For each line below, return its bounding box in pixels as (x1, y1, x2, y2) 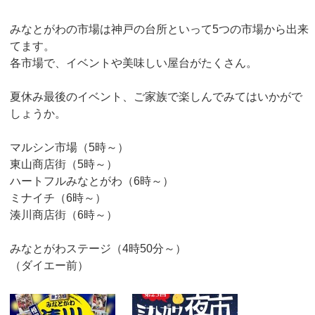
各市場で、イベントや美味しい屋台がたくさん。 (10, 57, 257, 69)
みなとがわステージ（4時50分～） (10, 243, 186, 255)
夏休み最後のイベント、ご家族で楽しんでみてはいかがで (10, 91, 302, 103)
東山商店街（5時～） (10, 158, 117, 170)
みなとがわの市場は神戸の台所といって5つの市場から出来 (10, 23, 309, 35)
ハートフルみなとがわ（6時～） (10, 175, 174, 187)
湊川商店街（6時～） (10, 209, 117, 221)
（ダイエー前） (10, 259, 89, 271)
